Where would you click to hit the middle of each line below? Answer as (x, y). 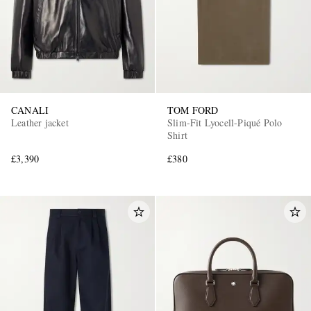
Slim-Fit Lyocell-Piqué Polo (225, 123)
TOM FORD (193, 110)
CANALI (30, 110)
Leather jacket (40, 123)
